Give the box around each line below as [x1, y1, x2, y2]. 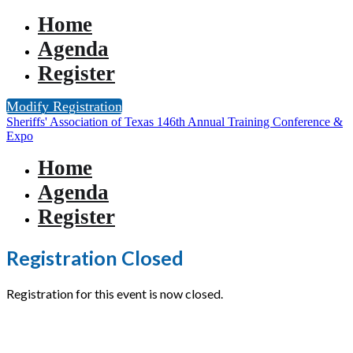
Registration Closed [6, 245, 184, 269]
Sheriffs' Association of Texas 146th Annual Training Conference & [6, 115, 343, 128]
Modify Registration [6, 98, 122, 114]
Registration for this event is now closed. [6, 285, 223, 301]
